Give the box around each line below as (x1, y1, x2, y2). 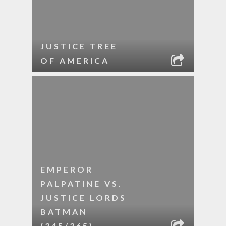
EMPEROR (40, 164, 93, 174)
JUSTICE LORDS (40, 193, 127, 202)
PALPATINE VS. (40, 179, 123, 188)
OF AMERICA (40, 55, 109, 65)
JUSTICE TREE (40, 41, 118, 51)
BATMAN (40, 207, 88, 216)
